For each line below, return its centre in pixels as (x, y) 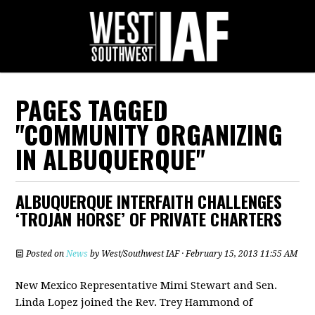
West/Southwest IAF (141, 254)
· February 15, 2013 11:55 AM (239, 254)
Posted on (45, 254)
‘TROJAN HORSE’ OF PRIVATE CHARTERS (149, 219)
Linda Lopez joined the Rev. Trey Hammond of (134, 302)
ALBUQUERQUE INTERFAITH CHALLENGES (149, 201)
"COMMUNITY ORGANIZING (149, 134)
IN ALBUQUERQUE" (111, 159)
